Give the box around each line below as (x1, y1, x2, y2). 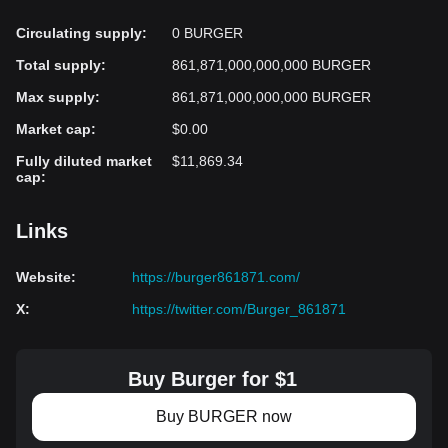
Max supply (16, 89, 95, 105)
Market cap (16, 121, 91, 137)
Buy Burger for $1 (127, 368, 297, 390)
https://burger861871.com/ (132, 269, 300, 285)
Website (16, 269, 71, 285)
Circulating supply (16, 25, 142, 41)
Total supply (16, 57, 101, 73)
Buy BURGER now (156, 408, 292, 425)
